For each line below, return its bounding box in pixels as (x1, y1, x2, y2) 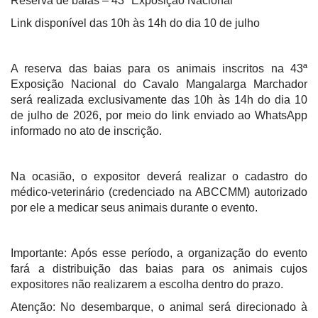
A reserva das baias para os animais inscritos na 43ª (11, 62, 307, 75)
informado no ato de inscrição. (11, 125, 165, 137)
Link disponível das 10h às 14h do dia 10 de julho (11, 17, 260, 29)
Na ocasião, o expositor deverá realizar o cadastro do (11, 170, 307, 182)
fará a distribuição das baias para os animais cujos (11, 263, 307, 275)
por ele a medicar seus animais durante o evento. (11, 202, 261, 214)
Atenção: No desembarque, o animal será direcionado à (11, 301, 307, 313)
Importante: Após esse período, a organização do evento (11, 247, 307, 259)
